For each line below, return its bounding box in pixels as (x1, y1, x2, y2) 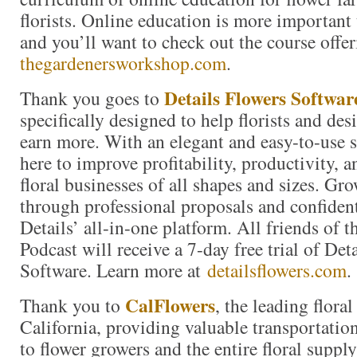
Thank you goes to (20, 84, 164, 111)
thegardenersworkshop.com (20, 49, 226, 76)
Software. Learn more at (20, 257, 207, 283)
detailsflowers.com (207, 257, 347, 283)
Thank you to (20, 292, 125, 318)
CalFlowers (125, 291, 215, 319)
